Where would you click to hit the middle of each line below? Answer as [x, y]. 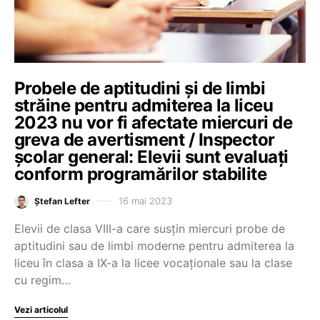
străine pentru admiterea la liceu [144, 105]
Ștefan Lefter [62, 201]
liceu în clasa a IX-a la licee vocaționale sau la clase [153, 262]
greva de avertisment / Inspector [145, 139]
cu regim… [42, 280]
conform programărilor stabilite [141, 174]
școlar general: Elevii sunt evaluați [151, 156]
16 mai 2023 [145, 201]
